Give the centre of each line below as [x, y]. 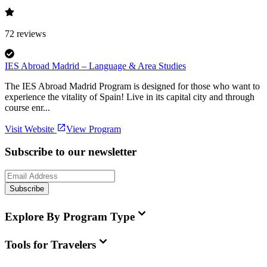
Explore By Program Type [70, 216]
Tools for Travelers [50, 245]
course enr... [27, 107]
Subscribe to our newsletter [71, 152]
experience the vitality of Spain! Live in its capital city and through [130, 97]
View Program [94, 129]
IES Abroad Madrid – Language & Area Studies [95, 66]
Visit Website [30, 129]
